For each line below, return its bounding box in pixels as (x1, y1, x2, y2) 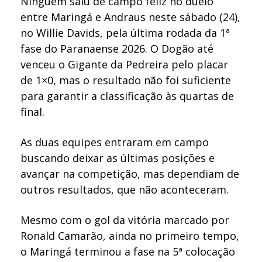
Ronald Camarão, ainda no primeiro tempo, (20, 229, 240, 243)
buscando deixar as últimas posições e (20, 151, 215, 166)
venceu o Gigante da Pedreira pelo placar (20, 57, 229, 72)
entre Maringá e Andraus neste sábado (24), (20, 10, 241, 25)
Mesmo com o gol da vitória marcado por (20, 213, 230, 227)
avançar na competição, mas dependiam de (20, 167, 240, 181)
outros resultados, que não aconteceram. (20, 182, 229, 197)
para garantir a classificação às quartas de (20, 89, 235, 104)
